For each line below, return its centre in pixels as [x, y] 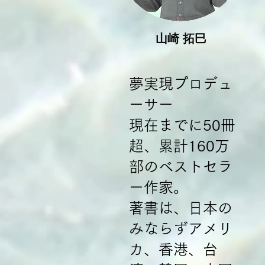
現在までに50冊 [182, 125]
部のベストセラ [181, 167]
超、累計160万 [179, 146]
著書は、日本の [181, 208]
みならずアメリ [181, 229]
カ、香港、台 [173, 249]
